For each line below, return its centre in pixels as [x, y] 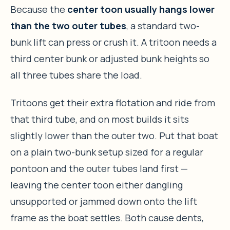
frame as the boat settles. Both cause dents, [107, 217]
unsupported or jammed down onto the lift [104, 201]
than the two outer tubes [68, 25]
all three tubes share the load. [76, 75]
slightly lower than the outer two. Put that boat [114, 135]
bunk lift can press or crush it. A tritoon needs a [113, 42]
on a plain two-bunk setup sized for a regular [107, 152]
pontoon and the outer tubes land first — [99, 168]
